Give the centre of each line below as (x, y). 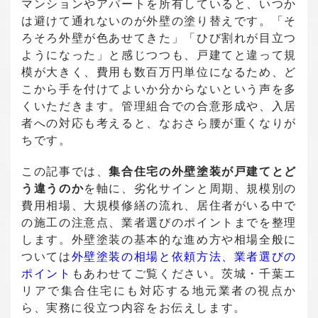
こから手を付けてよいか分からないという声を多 (159, 89)
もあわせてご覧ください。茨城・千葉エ (184, 274)
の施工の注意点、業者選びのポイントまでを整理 (159, 223)
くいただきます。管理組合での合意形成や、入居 (159, 106)
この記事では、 (65, 171)
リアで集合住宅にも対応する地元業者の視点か (159, 291)
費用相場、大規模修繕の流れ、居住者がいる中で (159, 205)
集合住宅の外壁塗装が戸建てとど (203, 171)
